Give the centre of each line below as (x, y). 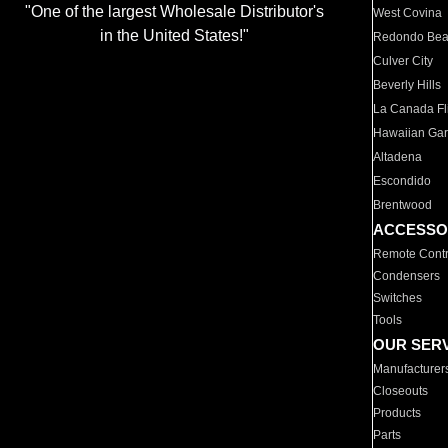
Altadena (398, 157)
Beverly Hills (407, 85)
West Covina (408, 13)
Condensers (407, 276)
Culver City (403, 61)
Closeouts (401, 391)
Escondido (402, 181)
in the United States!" (174, 36)
